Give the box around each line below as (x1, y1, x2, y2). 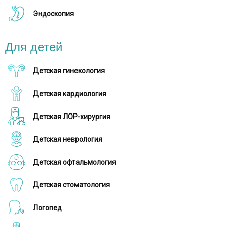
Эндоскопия (33, 10, 74, 18)
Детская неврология (33, 135, 102, 143)
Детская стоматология (33, 181, 110, 189)
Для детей (5, 40, 62, 54)
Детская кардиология (33, 90, 106, 98)
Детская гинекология (33, 67, 105, 75)
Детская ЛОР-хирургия (33, 112, 110, 121)
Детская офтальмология (33, 158, 116, 166)
